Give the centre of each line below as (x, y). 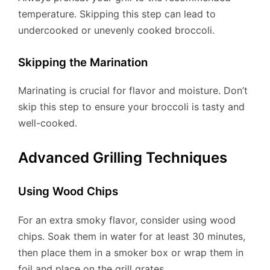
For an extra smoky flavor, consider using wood (127, 220)
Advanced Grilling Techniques (123, 158)
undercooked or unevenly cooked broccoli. (116, 30)
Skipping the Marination (83, 62)
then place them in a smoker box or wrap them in (131, 252)
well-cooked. (48, 123)
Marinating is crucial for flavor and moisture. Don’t (133, 91)
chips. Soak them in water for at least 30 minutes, (132, 236)
